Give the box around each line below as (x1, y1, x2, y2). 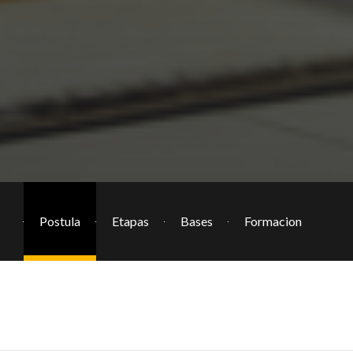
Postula (39, 214, 80, 229)
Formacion (244, 214, 302, 229)
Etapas (112, 214, 149, 229)
